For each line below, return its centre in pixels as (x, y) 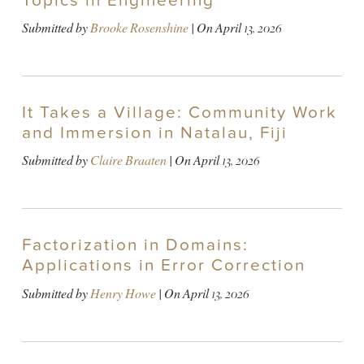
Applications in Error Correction (163, 266)
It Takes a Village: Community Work (179, 113)
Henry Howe (123, 293)
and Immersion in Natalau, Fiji (154, 133)
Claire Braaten (128, 161)
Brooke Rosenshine (139, 28)
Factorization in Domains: (135, 245)
